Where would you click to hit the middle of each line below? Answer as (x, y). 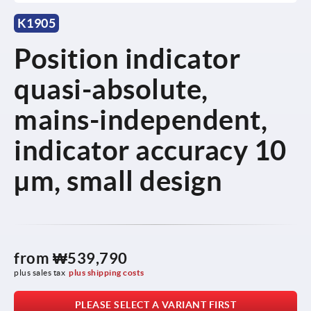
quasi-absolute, (111, 89)
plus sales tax (40, 272)
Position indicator (127, 58)
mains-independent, (141, 119)
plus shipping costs (107, 272)
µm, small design (118, 180)
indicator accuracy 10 (150, 150)
